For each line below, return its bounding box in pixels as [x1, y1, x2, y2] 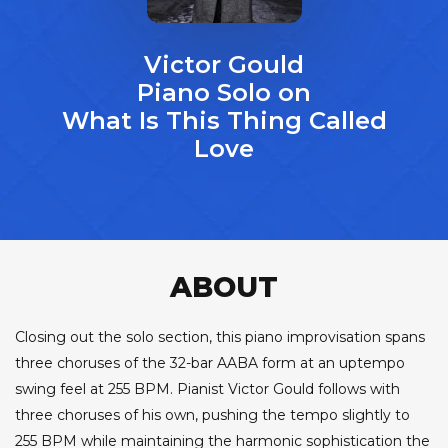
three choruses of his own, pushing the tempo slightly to [15, 405, 410, 424]
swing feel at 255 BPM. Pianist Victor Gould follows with [15, 379, 400, 398]
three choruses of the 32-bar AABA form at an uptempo [15, 353, 405, 372]
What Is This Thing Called [61, 105, 387, 135]
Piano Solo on [137, 77, 311, 107]
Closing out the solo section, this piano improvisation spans [15, 327, 425, 346]
